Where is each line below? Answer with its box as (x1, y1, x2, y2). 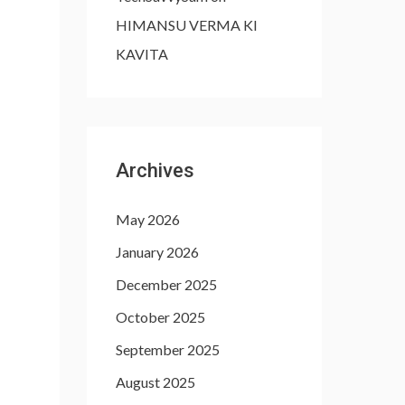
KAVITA (116, 45, 168, 62)
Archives (116, 159, 194, 182)
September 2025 (116, 341, 220, 358)
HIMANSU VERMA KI (116, 16, 258, 33)
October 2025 (116, 308, 205, 325)
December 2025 (116, 276, 217, 293)
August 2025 (116, 373, 195, 391)
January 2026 (116, 243, 199, 260)
